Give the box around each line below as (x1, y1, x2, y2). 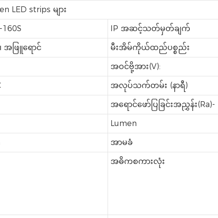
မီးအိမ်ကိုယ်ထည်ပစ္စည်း (110, 43, 190, 53)
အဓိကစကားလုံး (110, 157, 165, 166)
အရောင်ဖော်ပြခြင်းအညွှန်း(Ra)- (110, 100, 215, 109)
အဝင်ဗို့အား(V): (110, 62, 161, 72)
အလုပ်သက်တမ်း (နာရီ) (110, 81, 188, 91)
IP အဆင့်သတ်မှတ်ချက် (110, 24, 190, 34)
